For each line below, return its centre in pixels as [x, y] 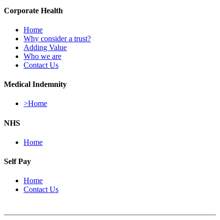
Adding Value [45, 47]
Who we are [42, 56]
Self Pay [17, 162]
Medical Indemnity [35, 84]
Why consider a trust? [57, 38]
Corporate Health [33, 10]
